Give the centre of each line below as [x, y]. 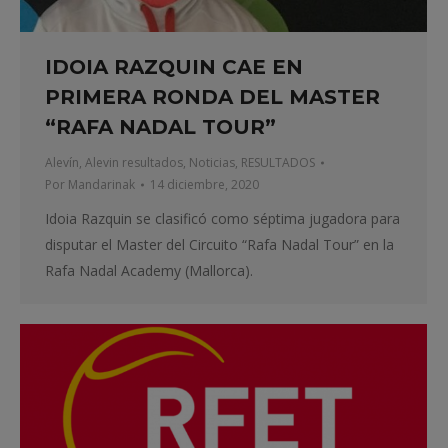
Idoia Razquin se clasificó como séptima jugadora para [222, 219]
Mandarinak [101, 185]
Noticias [212, 163]
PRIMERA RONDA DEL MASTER [212, 97]
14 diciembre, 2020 [204, 185]
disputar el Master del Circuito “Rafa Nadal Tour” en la [219, 245]
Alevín [62, 163]
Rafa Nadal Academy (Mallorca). [149, 271]
